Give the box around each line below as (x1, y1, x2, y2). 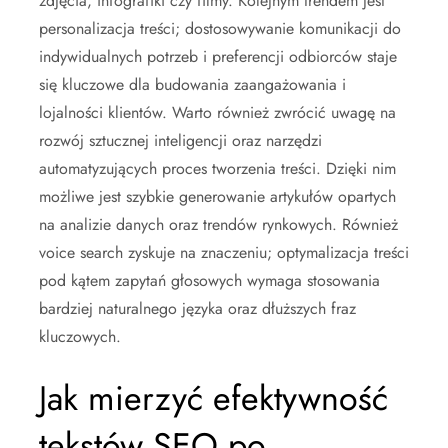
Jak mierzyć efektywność (39, 373, 388, 423)
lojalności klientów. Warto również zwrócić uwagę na (39, 100, 396, 124)
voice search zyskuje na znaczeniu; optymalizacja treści (39, 240, 409, 264)
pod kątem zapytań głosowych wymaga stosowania (39, 268, 380, 292)
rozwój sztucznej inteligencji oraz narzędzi (39, 128, 322, 152)
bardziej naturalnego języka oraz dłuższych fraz (39, 296, 356, 320)
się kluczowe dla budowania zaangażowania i (39, 72, 346, 96)
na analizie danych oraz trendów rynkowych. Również (39, 212, 398, 236)
